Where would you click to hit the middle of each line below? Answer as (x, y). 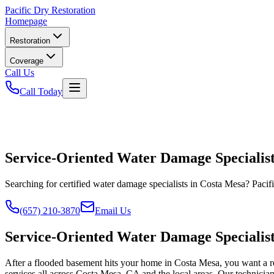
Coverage (27, 61)
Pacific (18, 10)
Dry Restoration (63, 10)
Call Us (20, 72)
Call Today (41, 91)
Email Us (113, 210)
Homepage (26, 21)
